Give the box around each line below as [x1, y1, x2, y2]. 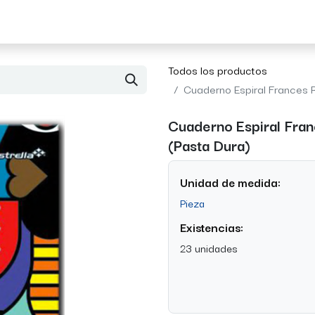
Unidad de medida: [180, 173, 281, 191]
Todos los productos [168, 61, 267, 78]
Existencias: [180, 218, 243, 236]
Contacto [108, 12, 158, 31]
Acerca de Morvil [7, 12, 97, 31]
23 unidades [180, 239, 238, 256]
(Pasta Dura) [168, 134, 250, 156]
